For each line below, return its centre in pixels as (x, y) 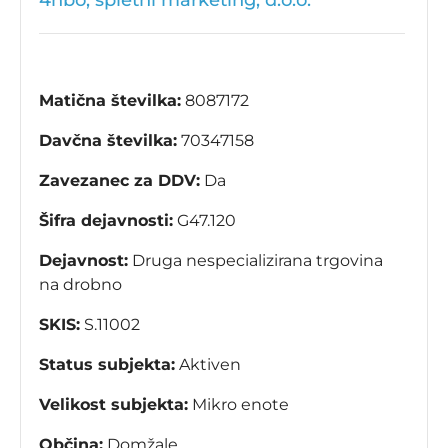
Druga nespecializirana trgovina (255, 261)
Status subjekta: (107, 365)
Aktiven (208, 365)
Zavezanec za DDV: (119, 181)
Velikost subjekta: (113, 405)
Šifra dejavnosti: (106, 221)
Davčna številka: (108, 141)
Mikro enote (238, 405)
